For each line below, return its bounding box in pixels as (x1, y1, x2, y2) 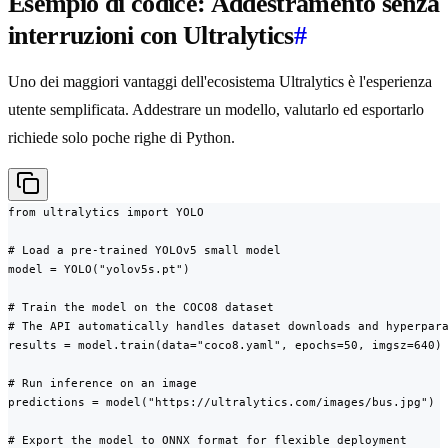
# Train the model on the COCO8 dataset (8, 300, 274, 315)
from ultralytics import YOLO (8, 205, 204, 220)
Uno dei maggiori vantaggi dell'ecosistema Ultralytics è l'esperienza (8, 73, 432, 91)
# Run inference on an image (8, 376, 197, 391)
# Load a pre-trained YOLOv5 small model (8, 243, 281, 258)
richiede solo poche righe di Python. (8, 129, 235, 147)
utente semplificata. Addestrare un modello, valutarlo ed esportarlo (8, 101, 424, 119)
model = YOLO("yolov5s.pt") (8, 262, 190, 277)
